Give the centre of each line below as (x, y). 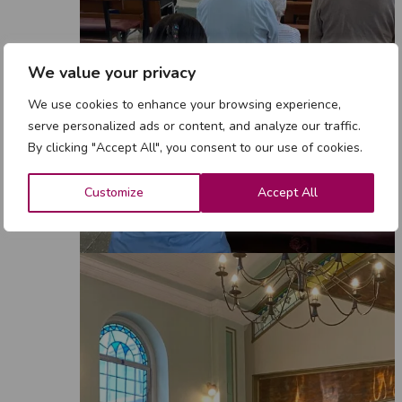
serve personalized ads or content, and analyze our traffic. (194, 126)
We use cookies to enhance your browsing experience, (184, 104)
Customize (114, 192)
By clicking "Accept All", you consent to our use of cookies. (195, 147)
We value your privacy (112, 72)
